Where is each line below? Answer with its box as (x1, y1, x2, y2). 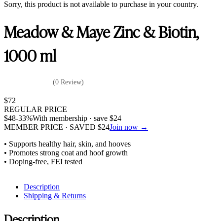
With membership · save (33, 113, 110, 122)
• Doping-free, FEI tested (4, 157, 82, 166)
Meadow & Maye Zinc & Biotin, (4, 19, 198, 43)
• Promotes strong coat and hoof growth (4, 148, 128, 157)
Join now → (110, 122, 148, 131)
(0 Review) (53, 78, 84, 86)
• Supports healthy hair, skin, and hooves (4, 139, 131, 148)
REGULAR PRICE (4, 105, 67, 113)
